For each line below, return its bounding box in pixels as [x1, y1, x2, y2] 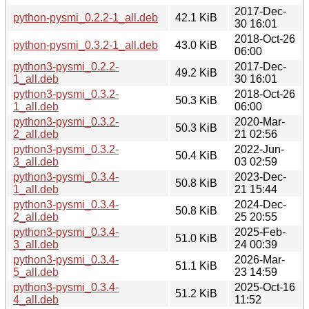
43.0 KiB [175, 39, 217, 51]
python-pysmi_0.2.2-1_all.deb [13, 11, 158, 23]
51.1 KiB [175, 259, 217, 272]
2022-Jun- [235, 143, 284, 155]
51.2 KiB [175, 287, 217, 299]
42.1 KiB [175, 11, 217, 23]
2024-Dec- [235, 198, 286, 210]
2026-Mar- [235, 253, 285, 266]
